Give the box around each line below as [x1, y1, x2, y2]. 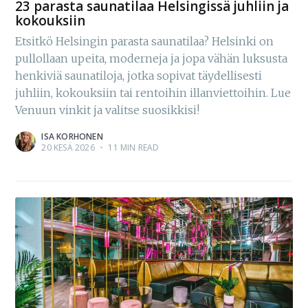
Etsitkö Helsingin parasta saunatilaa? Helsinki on [15, 34, 274, 49]
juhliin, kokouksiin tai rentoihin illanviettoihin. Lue [15, 86, 291, 100]
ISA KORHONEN [41, 131, 103, 143]
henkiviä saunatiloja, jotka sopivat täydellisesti [15, 69, 263, 83]
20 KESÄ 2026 [41, 142, 95, 154]
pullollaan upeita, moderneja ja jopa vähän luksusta [15, 52, 288, 66]
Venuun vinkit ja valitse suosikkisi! [15, 103, 200, 118]
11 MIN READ [106, 142, 159, 154]
